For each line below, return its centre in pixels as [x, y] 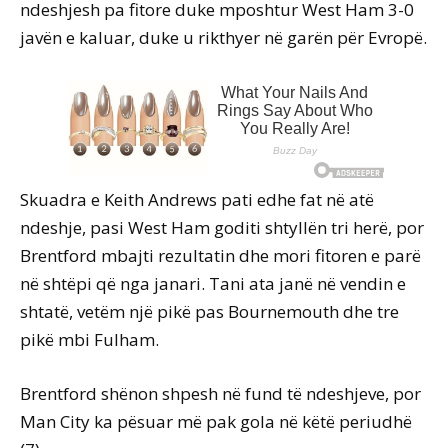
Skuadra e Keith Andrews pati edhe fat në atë [197, 200]
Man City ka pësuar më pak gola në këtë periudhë [216, 422]
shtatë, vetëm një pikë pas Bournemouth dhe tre [209, 312]
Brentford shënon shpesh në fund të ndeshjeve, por [220, 394]
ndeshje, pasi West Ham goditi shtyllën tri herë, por [222, 228]
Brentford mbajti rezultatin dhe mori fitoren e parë [220, 256]
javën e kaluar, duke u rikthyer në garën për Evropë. [223, 38]
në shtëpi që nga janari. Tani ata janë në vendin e [213, 284]
